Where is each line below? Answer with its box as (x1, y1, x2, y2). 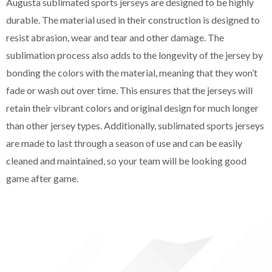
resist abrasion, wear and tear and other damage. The (6, 32, 224, 44)
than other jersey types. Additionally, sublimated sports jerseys (6, 120, 264, 132)
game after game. (6, 172, 78, 185)
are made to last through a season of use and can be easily (6, 137, 242, 149)
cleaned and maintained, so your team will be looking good (6, 155, 246, 167)
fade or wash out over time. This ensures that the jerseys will (6, 84, 253, 97)
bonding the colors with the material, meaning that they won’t (6, 67, 257, 79)
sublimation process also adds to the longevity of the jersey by (6, 49, 263, 61)
